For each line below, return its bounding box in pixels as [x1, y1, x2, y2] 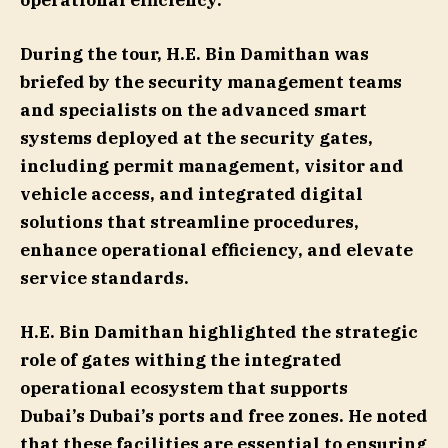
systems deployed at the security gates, [20, 127, 373, 150]
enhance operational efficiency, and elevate [20, 239, 413, 262]
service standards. [20, 267, 197, 290]
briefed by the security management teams [20, 71, 402, 94]
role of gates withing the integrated [20, 349, 342, 372]
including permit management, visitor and [20, 155, 404, 178]
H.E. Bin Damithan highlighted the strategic [20, 321, 418, 344]
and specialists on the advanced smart [20, 99, 367, 122]
